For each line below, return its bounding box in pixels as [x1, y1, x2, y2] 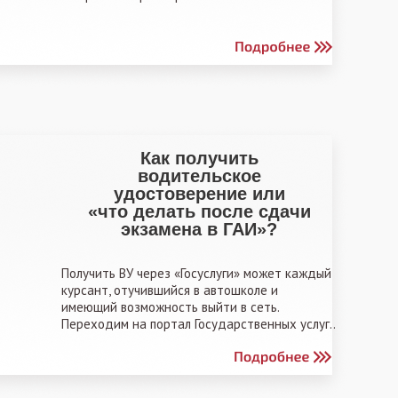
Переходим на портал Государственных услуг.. [61, 315, 336, 332]
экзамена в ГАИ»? [121, 219, 277, 239]
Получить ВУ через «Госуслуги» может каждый [61, 265, 331, 282]
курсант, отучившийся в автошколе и [61, 282, 278, 298]
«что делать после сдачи [87, 202, 311, 221]
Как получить [139, 148, 259, 168]
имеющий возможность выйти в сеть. [61, 298, 280, 315]
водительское [137, 166, 261, 186]
